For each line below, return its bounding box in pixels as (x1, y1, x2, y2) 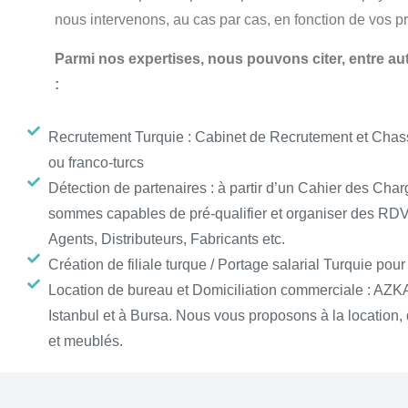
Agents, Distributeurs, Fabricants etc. (47, 231, 285, 247)
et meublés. (47, 333, 123, 349)
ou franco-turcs (47, 155, 144, 170)
